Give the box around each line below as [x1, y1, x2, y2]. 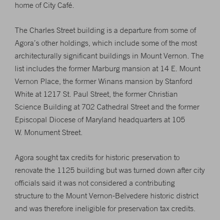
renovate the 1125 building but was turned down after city [15, 165, 205, 175]
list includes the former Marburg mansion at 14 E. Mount [15, 63, 200, 73]
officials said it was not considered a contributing [15, 178, 175, 188]
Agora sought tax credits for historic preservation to [15, 152, 180, 162]
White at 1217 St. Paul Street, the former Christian [15, 89, 178, 99]
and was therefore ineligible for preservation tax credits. [15, 203, 195, 213]
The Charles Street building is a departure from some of [15, 25, 196, 35]
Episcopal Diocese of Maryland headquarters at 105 [15, 114, 185, 124]
